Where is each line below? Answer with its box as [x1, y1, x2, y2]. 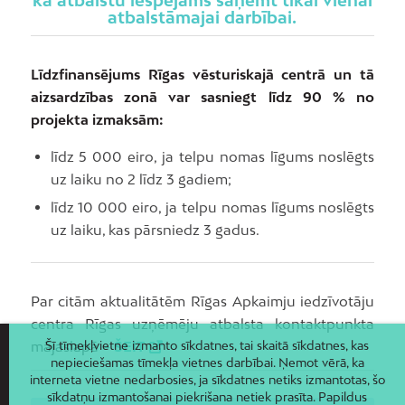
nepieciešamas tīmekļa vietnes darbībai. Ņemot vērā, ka [50, 355, 364, 371]
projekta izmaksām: [30, 111, 164, 128]
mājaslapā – [30, 338, 114, 355]
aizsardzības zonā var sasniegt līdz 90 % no [30, 89, 375, 106]
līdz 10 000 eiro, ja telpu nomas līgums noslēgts [50, 199, 375, 216]
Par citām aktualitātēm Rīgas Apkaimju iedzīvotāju [30, 293, 375, 310]
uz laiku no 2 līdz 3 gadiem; [50, 171, 231, 188]
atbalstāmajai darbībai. [108, 7, 297, 28]
